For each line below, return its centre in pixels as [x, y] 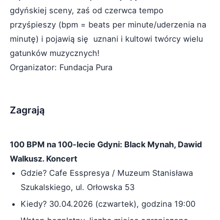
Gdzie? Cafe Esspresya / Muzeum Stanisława [107, 173]
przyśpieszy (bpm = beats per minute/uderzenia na [108, 25]
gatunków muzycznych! [55, 53]
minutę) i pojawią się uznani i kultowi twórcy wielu [106, 39]
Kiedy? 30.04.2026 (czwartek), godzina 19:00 [108, 204]
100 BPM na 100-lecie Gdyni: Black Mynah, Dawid [106, 144]
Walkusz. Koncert [43, 159]
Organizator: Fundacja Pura [61, 67]
